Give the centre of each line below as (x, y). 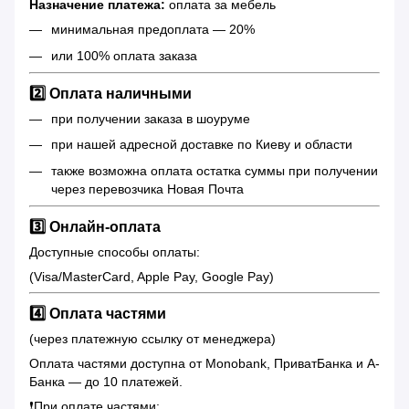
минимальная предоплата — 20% (153, 30)
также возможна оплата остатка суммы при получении (215, 170)
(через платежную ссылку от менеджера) (152, 338)
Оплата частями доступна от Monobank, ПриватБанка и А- (204, 363)
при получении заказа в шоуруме (151, 119)
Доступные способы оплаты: (115, 252)
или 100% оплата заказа (124, 55)
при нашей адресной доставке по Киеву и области (202, 145)
